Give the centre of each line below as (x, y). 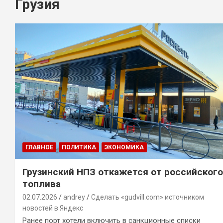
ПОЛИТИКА (79, 147)
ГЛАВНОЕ (39, 147)
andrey (74, 197)
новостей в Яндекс (53, 208)
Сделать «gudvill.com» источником (148, 197)
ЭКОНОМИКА (124, 147)
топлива (42, 184)
